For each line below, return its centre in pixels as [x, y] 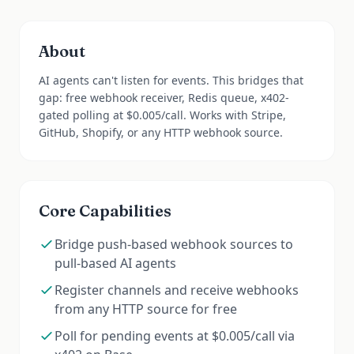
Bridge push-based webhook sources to [174, 244]
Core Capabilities [105, 211]
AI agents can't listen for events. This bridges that [171, 80]
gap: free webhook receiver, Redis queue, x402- [164, 98]
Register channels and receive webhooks [177, 290]
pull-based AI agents [115, 263]
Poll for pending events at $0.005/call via [175, 336]
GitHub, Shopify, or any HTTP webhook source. [161, 132]
